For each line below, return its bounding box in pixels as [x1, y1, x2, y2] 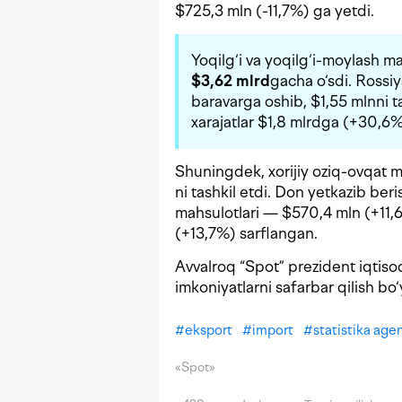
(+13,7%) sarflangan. [175, 224, 318, 243]
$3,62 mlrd [191, 72, 270, 91]
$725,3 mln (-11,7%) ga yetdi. [175, 2, 374, 21]
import [252, 322, 293, 339]
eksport [185, 322, 232, 339]
